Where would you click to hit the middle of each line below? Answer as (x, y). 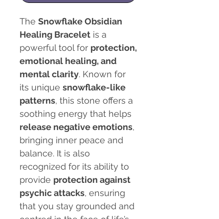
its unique (41, 88)
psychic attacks (52, 193)
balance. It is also (55, 153)
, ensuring (105, 193)
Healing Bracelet (55, 35)
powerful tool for (55, 48)
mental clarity (49, 74)
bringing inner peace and (71, 140)
